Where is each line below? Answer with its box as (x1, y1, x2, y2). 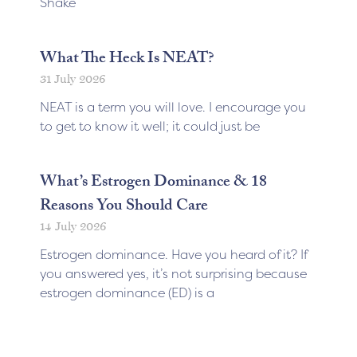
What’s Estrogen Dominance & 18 (40, 169, 267, 197)
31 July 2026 (40, 71, 105, 86)
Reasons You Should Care (40, 193, 208, 221)
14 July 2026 (40, 218, 106, 233)
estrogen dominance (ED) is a (40, 283, 214, 301)
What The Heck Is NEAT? (40, 45, 214, 73)
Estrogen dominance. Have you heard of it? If (40, 245, 307, 263)
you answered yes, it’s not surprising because (40, 264, 307, 282)
